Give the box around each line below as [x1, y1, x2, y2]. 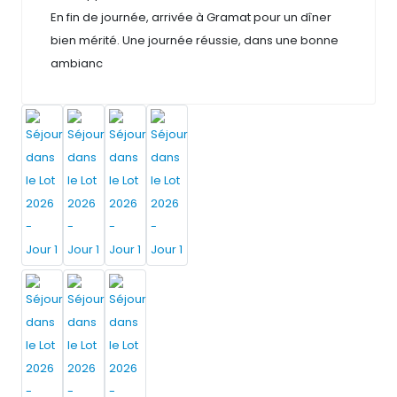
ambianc [51, 55, 103, 73]
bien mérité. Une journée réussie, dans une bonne [51, 32, 339, 50]
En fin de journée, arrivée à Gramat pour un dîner [51, 9, 331, 27]
